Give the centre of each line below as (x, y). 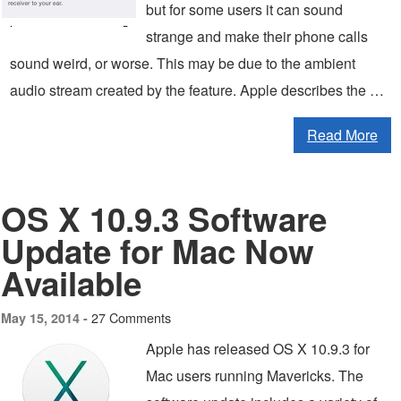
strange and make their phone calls (257, 36)
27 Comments (131, 317)
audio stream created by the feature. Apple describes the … (197, 90)
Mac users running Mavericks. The (255, 375)
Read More (342, 135)
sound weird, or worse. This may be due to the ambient (183, 63)
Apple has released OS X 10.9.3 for (258, 349)
